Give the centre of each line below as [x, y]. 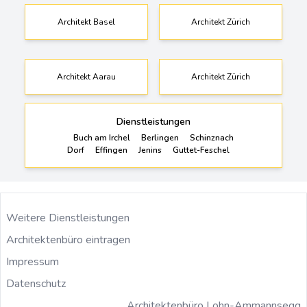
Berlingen [160, 137]
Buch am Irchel [102, 137]
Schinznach [212, 137]
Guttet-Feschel [201, 150]
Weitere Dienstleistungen [68, 218]
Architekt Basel [86, 22]
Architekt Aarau [86, 76]
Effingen [111, 150]
